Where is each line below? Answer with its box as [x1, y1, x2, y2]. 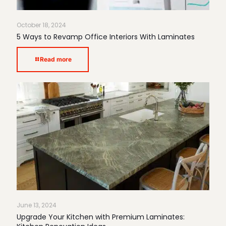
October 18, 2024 [17, 20, 66, 29]
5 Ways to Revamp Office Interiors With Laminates [17, 31, 195, 42]
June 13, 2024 [17, 200, 56, 209]
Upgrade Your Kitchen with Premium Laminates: [17, 211, 185, 222]
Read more [40, 55, 72, 63]
